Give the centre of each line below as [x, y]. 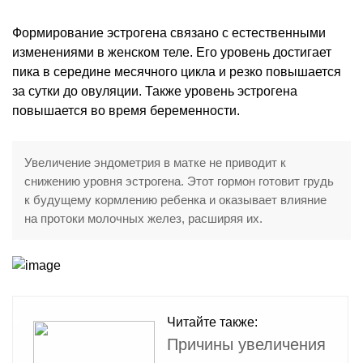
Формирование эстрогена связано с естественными [169, 32]
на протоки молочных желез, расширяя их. [143, 218]
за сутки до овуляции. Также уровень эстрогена [155, 91]
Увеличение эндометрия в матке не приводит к [155, 162]
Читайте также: [212, 322]
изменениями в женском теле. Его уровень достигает [172, 52]
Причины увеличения [246, 344]
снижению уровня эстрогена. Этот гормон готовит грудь [179, 181]
